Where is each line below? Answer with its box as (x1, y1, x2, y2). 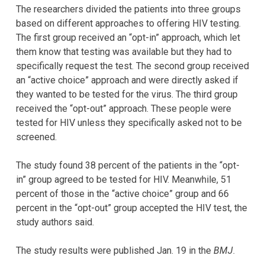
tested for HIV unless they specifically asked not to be (16, 117, 242, 129)
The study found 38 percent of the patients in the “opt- (16, 160, 240, 172)
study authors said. (16, 216, 94, 228)
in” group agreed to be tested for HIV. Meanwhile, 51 (16, 174, 231, 186)
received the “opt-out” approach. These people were (16, 103, 231, 115)
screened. (16, 131, 57, 143)
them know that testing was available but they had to (16, 46, 232, 58)
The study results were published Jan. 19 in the (16, 245, 214, 257)
